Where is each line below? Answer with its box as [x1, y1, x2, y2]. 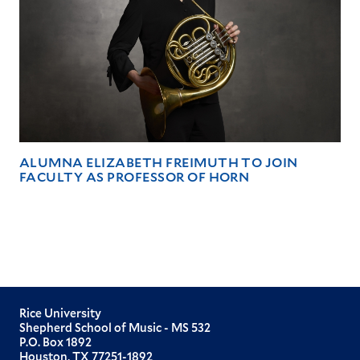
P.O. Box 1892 [19, 333, 92, 350]
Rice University [19, 305, 101, 321]
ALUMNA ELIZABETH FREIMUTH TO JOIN [19, 153, 298, 170]
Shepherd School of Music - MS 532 [19, 319, 211, 335]
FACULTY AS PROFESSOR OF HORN [19, 167, 250, 185]
